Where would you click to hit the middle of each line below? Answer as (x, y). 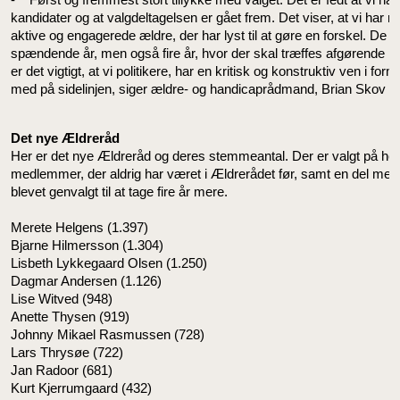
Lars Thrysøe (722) (67, 352)
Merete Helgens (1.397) (79, 227)
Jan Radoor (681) (62, 370)
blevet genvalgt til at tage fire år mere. (123, 192)
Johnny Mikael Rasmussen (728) (108, 334)
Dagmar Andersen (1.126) (86, 281)
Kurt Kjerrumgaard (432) (81, 388)
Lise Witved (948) (62, 299)
